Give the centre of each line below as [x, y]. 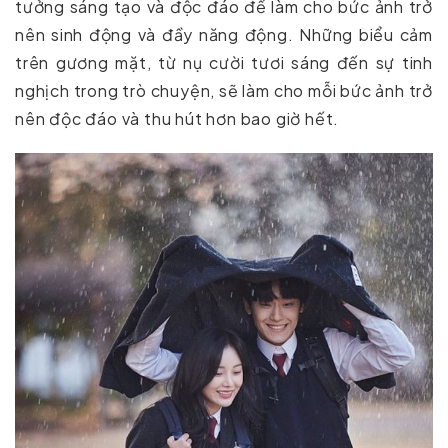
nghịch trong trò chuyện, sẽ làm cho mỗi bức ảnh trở [224, 91]
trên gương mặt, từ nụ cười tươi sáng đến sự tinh [224, 63]
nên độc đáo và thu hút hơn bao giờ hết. [177, 119]
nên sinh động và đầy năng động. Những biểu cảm [224, 35]
